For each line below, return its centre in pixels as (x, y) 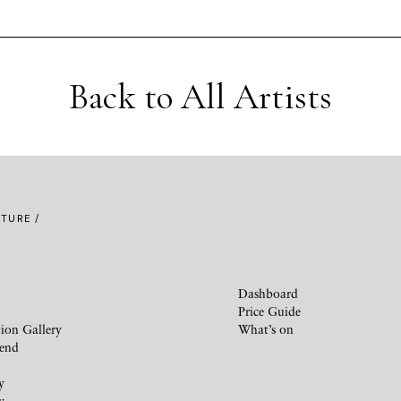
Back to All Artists (200, 96)
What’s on (266, 328)
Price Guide (269, 311)
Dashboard (268, 293)
